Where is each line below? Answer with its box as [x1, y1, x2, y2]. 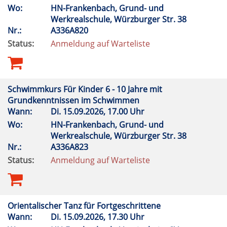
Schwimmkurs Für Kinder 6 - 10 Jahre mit [8, 84, 162, 95]
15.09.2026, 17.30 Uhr [61, 211, 148, 222]
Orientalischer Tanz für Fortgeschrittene [8, 200, 163, 211]
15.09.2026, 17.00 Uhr [61, 106, 148, 117]
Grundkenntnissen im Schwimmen [8, 95, 141, 106]
